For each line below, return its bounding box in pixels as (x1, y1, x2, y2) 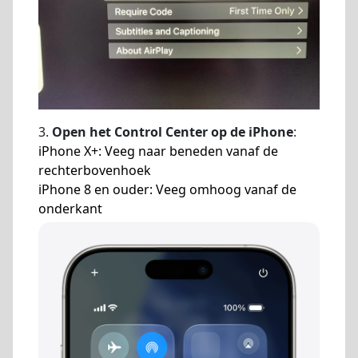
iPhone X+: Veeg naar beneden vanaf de (38, 141, 278, 160)
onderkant (38, 199, 102, 217)
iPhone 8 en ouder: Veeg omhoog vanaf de (38, 180, 296, 198)
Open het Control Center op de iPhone (52, 122, 293, 141)
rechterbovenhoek (38, 161, 151, 179)
